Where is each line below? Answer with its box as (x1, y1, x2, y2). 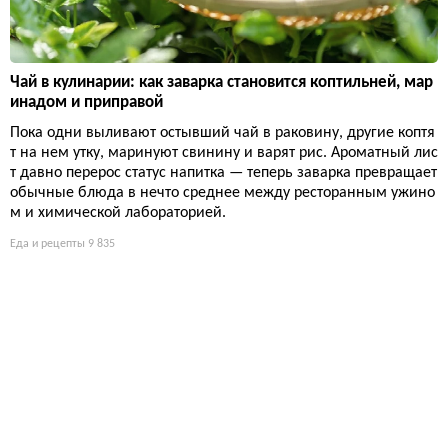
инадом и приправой (10, 94, 163, 112)
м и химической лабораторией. (10, 205, 226, 222)
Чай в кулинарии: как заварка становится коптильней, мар (10, 74, 433, 92)
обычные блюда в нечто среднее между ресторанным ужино (10, 185, 435, 202)
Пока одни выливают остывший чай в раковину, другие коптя (10, 125, 435, 142)
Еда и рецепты (10, 238, 85, 251)
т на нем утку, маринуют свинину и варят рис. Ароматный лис (10, 145, 438, 162)
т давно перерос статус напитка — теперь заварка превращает (10, 165, 437, 182)
